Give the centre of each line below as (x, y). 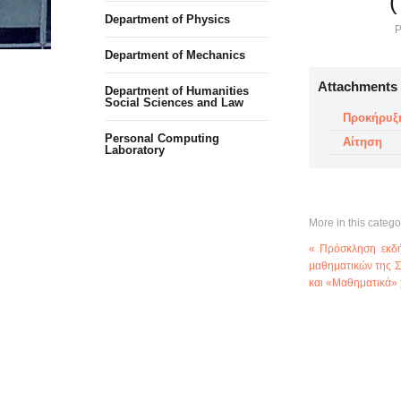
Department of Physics (167, 19)
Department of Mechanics (175, 55)
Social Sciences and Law (174, 102)
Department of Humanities (177, 91)
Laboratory (135, 150)
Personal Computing (162, 138)
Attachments (357, 86)
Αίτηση (362, 142)
